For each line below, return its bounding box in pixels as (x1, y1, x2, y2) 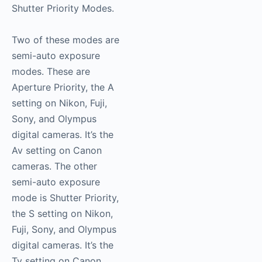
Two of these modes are (12, 34, 119, 46)
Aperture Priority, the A (12, 81, 114, 94)
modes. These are (12, 65, 90, 78)
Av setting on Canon (12, 144, 102, 157)
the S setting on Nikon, (12, 208, 113, 220)
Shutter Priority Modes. (12, 2, 114, 15)
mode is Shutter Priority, (12, 192, 119, 204)
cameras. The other (12, 160, 97, 173)
